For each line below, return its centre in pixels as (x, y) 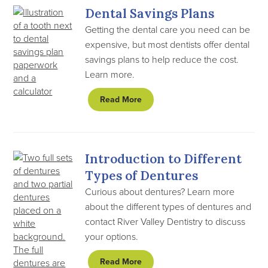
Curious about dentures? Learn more (160, 191)
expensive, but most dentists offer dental (167, 44)
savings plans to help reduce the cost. (162, 59)
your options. (112, 236)
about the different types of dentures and (168, 206)
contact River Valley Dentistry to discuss (165, 221)
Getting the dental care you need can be (168, 29)
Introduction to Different (164, 159)
